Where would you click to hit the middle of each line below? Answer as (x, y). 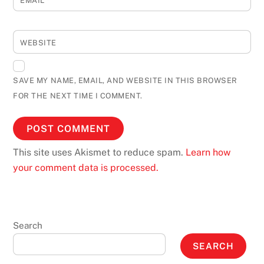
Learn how (208, 153)
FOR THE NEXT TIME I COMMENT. (78, 95)
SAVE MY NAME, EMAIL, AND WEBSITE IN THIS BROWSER (125, 80)
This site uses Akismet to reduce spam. (100, 153)
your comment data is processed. (86, 168)
